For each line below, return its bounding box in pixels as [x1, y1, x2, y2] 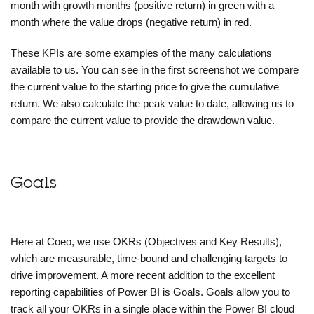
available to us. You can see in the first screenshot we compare [11, 64, 299, 76]
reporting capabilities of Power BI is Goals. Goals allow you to [11, 286, 290, 299]
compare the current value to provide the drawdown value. [11, 114, 275, 127]
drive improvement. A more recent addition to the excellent [11, 269, 275, 282]
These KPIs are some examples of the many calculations [11, 47, 272, 60]
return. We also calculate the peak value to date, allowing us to [11, 97, 294, 110]
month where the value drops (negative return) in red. [11, 16, 252, 29]
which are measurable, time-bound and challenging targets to [11, 252, 287, 265]
